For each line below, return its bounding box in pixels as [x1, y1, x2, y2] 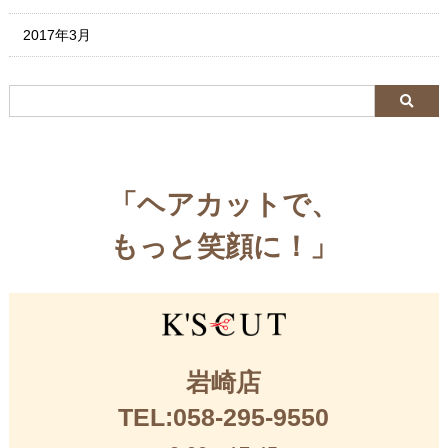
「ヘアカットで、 [108, 189, 339, 221]
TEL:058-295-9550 [118, 402, 330, 431]
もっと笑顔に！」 [109, 231, 338, 263]
